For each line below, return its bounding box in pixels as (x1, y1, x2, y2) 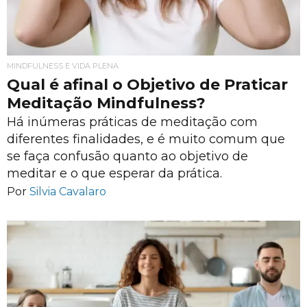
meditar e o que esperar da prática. (7, 166, 222, 181)
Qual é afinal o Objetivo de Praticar (7, 75, 288, 95)
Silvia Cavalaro (29, 184, 106, 198)
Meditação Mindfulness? (7, 94, 206, 113)
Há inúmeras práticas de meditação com (7, 114, 258, 130)
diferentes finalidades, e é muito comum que (7, 132, 285, 147)
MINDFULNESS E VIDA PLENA (7, 61, 119, 71)
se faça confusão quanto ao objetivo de (7, 149, 248, 164)
